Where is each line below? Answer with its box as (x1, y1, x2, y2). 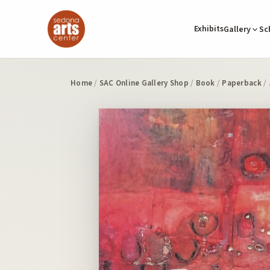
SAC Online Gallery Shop (99, 78, 189, 89)
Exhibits (193, 22, 224, 35)
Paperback (222, 78, 262, 89)
